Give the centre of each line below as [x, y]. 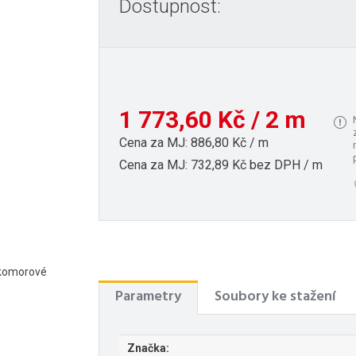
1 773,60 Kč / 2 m [213, 119]
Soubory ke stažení [275, 297]
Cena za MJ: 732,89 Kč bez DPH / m [221, 164]
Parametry [148, 297]
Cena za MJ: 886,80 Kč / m [194, 142]
